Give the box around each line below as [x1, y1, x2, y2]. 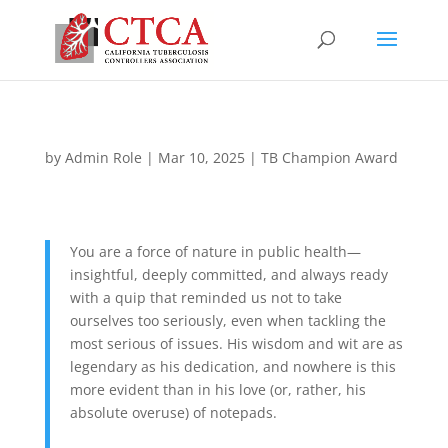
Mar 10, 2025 [157, 148, 245, 167]
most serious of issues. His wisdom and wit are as [69, 334, 403, 353]
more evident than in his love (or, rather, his [69, 380, 366, 399]
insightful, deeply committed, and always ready [69, 265, 388, 284]
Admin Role [64, 148, 142, 167]
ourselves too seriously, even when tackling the [69, 311, 386, 330]
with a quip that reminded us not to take [69, 288, 342, 307]
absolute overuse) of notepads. [69, 403, 277, 422]
